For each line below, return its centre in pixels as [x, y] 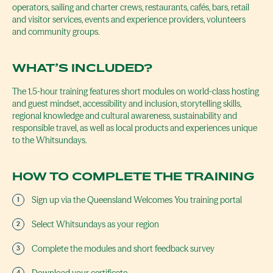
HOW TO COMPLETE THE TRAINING [133, 176]
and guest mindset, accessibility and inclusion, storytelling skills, [127, 104]
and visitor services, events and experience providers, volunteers [129, 20]
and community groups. [56, 32]
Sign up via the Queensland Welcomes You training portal [137, 200]
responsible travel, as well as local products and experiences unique [135, 128]
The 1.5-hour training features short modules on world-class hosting [136, 92]
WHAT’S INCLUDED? [82, 68]
